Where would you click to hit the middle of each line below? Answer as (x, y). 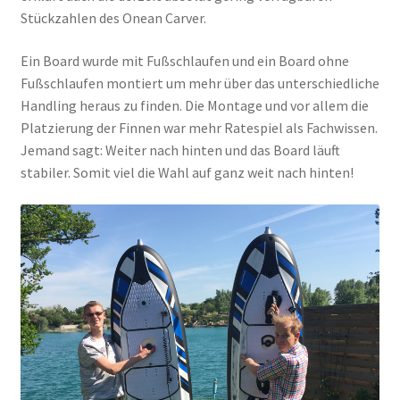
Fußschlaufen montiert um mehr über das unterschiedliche (200, 83)
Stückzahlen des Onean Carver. (113, 18)
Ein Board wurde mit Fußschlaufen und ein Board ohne (184, 60)
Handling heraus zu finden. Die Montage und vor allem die (194, 105)
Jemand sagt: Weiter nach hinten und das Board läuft (180, 150)
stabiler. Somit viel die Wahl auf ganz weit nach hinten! (187, 172)
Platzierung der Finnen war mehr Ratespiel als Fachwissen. (199, 127)
